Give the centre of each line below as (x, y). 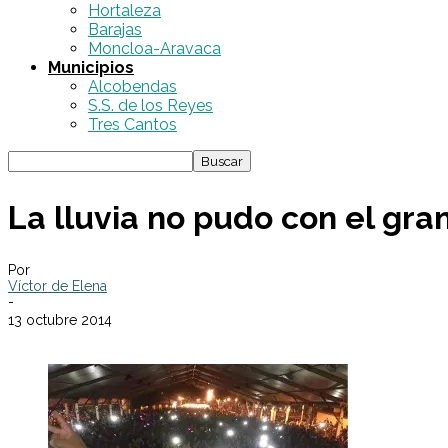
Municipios (91, 67)
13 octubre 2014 (60, 320)
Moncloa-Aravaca (154, 48)
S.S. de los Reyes (150, 105)
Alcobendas (132, 86)
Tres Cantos (132, 124)
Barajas (115, 29)
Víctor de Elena (57, 286)
